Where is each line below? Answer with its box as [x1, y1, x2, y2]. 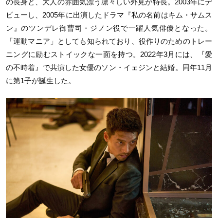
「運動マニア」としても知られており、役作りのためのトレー [6, 36, 212, 45]
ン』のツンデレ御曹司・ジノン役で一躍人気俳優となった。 [6, 23, 212, 32]
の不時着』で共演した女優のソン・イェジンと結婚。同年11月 [6, 63, 212, 72]
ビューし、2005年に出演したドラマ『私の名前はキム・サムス [6, 10, 212, 19]
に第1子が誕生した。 [6, 76, 75, 85]
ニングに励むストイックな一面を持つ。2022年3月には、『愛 [6, 50, 212, 58]
